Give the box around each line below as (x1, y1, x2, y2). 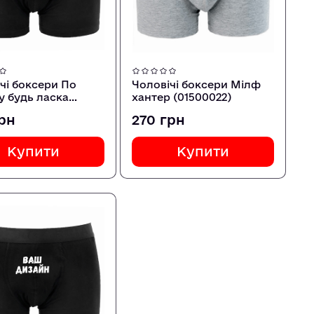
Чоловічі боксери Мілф (131, 78, 261, 91)
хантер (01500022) (131, 91, 231, 104)
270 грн (131, 112, 185, 128)
